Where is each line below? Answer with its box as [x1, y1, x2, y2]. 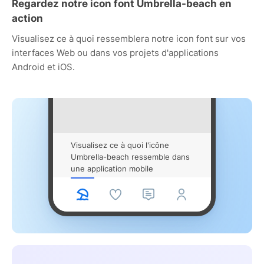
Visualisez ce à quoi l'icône [71, 140, 169, 150]
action [12, 12, 43, 24]
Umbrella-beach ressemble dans [71, 151, 190, 161]
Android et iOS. [12, 61, 75, 72]
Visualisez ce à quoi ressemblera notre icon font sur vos [12, 32, 246, 44]
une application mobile [71, 163, 153, 173]
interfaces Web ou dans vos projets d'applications [12, 47, 219, 58]
